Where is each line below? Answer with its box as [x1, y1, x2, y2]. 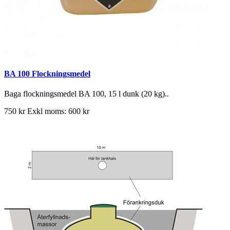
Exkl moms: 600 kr [27, 107, 89, 116]
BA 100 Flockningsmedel [4, 69, 90, 78]
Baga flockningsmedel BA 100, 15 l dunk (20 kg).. [4, 89, 169, 98]
